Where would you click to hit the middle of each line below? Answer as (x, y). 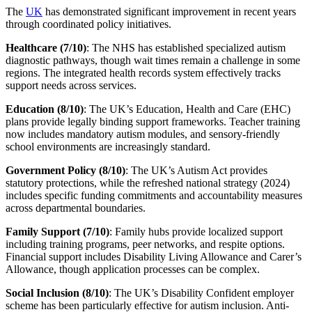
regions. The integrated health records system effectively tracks (143, 73)
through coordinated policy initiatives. (88, 24)
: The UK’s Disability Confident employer (201, 293)
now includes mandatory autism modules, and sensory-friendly (143, 134)
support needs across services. (71, 86)
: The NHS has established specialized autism (186, 48)
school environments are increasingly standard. (108, 147)
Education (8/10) (45, 109)
